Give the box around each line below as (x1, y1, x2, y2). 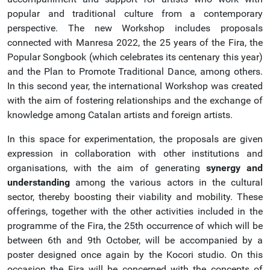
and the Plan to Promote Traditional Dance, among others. (7, 66, 263, 77)
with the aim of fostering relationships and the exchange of (7, 95, 263, 106)
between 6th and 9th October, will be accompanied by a (7, 234, 263, 246)
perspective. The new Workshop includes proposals (7, 22, 263, 34)
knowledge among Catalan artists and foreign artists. (7, 109, 233, 121)
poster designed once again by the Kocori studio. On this (7, 249, 263, 260)
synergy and (206, 162, 263, 174)
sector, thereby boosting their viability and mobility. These (7, 191, 263, 202)
